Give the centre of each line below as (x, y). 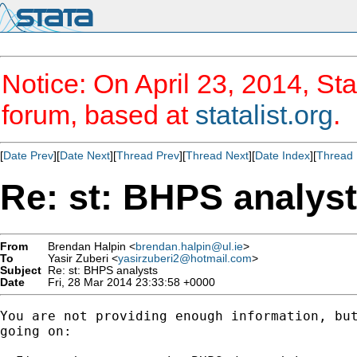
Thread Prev (148, 155)
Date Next (85, 155)
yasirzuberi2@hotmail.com (185, 258)
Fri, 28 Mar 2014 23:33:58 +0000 (128, 282)
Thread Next (217, 155)
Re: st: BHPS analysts (100, 270)
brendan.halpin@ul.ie (189, 246)
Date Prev (28, 155)
